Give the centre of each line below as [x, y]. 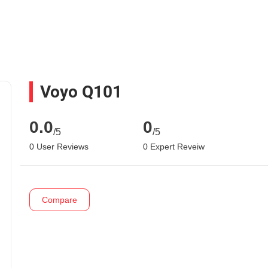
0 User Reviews [59, 147]
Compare [60, 200]
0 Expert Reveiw [174, 147]
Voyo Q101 [81, 92]
